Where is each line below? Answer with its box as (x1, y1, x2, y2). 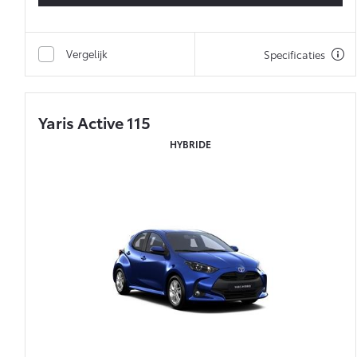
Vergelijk (66, 46, 108, 61)
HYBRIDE (170, 137, 211, 151)
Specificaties (264, 47, 325, 62)
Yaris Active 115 (38, 111, 151, 134)
